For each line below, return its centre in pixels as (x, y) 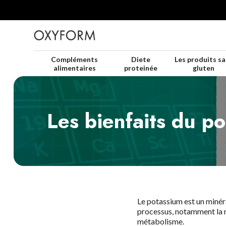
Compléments (75, 59)
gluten (204, 68)
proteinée (141, 68)
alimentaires (74, 68)
